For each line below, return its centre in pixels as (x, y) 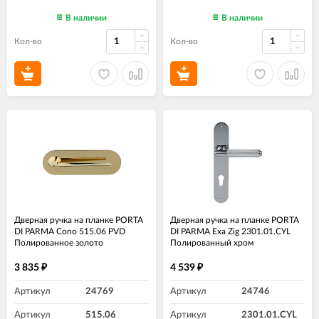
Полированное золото (59, 243)
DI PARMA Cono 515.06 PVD (70, 232)
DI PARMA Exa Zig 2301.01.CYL (230, 232)
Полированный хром (212, 243)
